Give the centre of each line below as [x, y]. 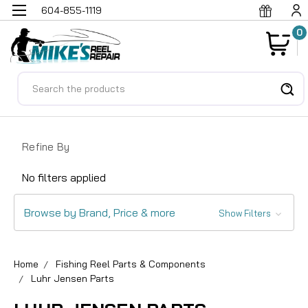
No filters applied [64, 177]
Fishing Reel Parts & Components [131, 264]
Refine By [46, 146]
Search [35, 79]
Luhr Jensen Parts [73, 278]
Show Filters [245, 213]
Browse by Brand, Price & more [100, 212]
